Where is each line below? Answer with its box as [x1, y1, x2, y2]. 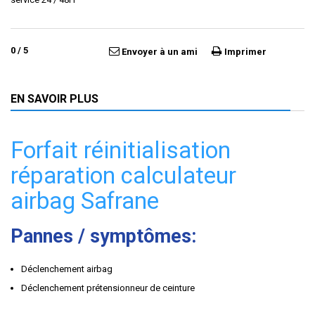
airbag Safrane [11, 187, 159, 214]
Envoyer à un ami [122, 46, 198, 57]
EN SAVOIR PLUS [11, 92, 98, 105]
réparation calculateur [11, 162, 236, 189]
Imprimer [224, 46, 266, 57]
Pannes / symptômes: [11, 225, 196, 247]
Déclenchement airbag [21, 264, 112, 274]
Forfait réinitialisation [11, 136, 231, 164]
